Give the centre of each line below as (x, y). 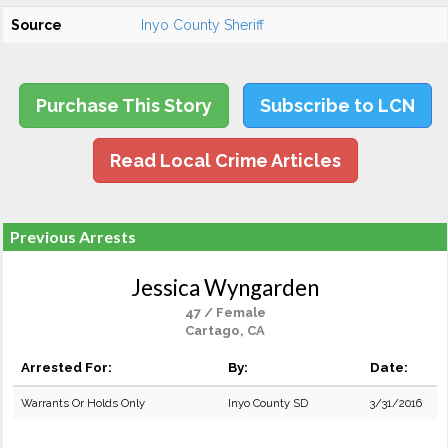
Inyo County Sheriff (202, 25)
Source (36, 25)
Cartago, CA (225, 330)
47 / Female (225, 312)
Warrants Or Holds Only (83, 403)
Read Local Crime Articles (225, 160)
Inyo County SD (268, 403)
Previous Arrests (73, 236)
